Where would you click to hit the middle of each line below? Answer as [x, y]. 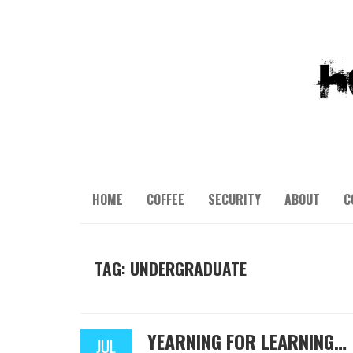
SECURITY [234, 199]
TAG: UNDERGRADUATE [171, 268]
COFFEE [165, 199]
